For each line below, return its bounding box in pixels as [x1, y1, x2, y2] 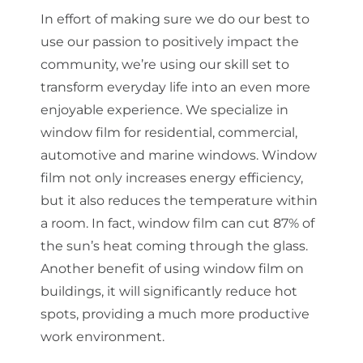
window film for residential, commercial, [41, 125, 297, 141]
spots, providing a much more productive [41, 306, 310, 322]
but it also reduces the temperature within [41, 193, 318, 209]
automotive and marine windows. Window [41, 147, 317, 164]
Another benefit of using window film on [41, 261, 304, 277]
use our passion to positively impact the [41, 34, 299, 50]
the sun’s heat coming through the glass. [41, 238, 308, 254]
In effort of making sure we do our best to [41, 11, 310, 28]
